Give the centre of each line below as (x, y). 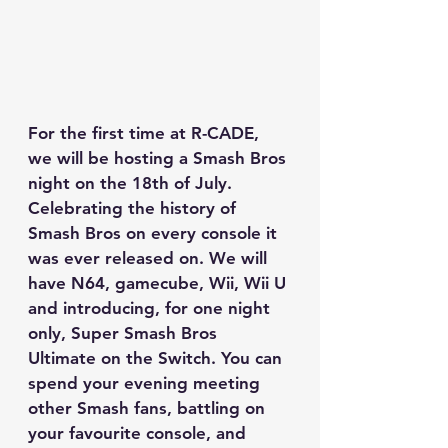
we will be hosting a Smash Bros (159, 158)
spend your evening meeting (146, 383)
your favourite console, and (139, 433)
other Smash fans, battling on (149, 408)
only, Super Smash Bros (125, 333)
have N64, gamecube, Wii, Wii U (159, 283)
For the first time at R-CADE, (146, 133)
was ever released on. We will (150, 258)
